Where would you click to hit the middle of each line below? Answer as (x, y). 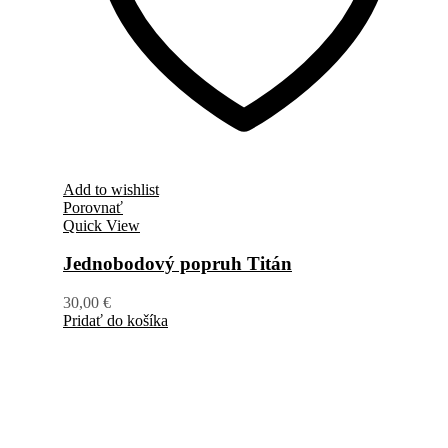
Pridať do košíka (115, 321)
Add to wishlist (111, 189)
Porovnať (93, 207)
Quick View (101, 225)
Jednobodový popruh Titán (177, 264)
